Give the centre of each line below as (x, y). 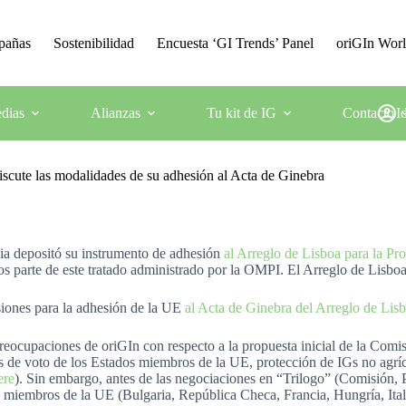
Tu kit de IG (241, 113)
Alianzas (115, 113)
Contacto (368, 113)
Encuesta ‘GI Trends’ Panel (236, 43)
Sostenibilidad (94, 43)
